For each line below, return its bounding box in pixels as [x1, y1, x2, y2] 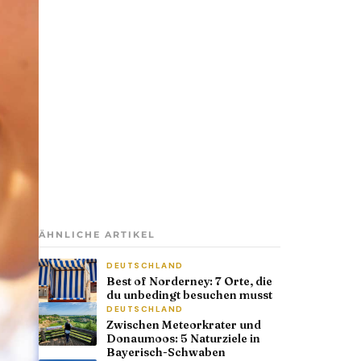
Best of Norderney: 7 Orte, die [106, 274, 272, 289]
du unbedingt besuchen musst [106, 288, 272, 303]
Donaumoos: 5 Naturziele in [106, 331, 260, 346]
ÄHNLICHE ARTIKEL [39, 229, 156, 241]
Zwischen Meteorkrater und [106, 317, 261, 333]
